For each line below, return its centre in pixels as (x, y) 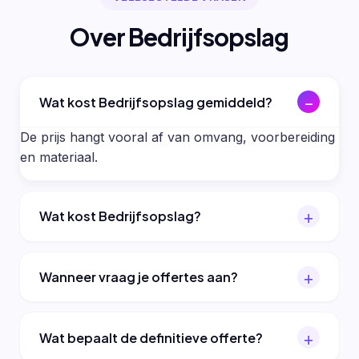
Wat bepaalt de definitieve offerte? (151, 337)
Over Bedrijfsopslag (179, 37)
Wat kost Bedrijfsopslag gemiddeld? (156, 102)
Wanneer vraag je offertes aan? (139, 277)
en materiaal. (59, 157)
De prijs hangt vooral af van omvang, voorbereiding (177, 137)
